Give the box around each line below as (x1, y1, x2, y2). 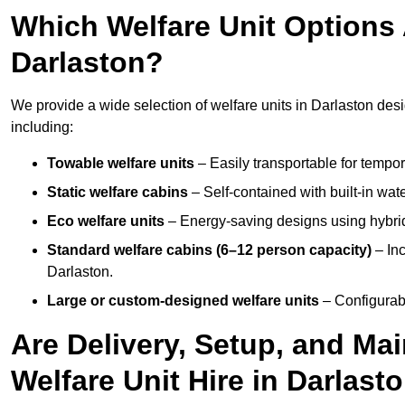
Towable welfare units (47, 155, 194, 172)
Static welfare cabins (47, 184, 188, 201)
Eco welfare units (47, 213, 165, 230)
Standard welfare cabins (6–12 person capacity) (47, 242, 372, 259)
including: (11, 119, 73, 136)
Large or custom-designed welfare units (47, 293, 319, 309)
